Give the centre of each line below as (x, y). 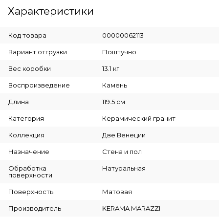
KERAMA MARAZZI (131, 208)
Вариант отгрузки (38, 52)
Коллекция (26, 135)
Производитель (35, 208)
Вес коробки (30, 69)
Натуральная (124, 168)
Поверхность (31, 192)
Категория (26, 119)
